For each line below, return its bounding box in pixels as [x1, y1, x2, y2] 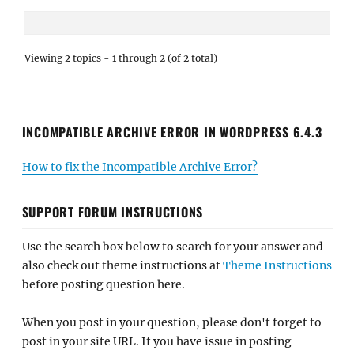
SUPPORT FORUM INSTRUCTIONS [21, 201, 203, 221]
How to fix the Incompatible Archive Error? [21, 159, 258, 174]
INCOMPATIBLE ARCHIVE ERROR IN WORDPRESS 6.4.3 [21, 122, 322, 141]
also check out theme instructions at [21, 258, 223, 273]
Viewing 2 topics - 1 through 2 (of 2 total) [24, 52, 217, 64]
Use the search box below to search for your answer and [21, 239, 323, 254]
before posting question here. [21, 277, 185, 292]
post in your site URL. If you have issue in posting [21, 334, 292, 348]
